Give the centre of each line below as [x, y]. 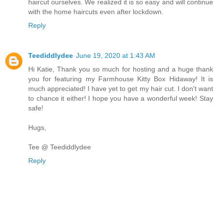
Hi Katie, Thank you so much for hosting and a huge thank [121, 69]
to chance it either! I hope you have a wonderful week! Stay [121, 98]
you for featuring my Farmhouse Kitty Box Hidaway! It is [121, 79]
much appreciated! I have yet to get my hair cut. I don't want [121, 89]
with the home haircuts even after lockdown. [96, 12]
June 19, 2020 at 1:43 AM [116, 55]
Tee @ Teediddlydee [60, 147]
